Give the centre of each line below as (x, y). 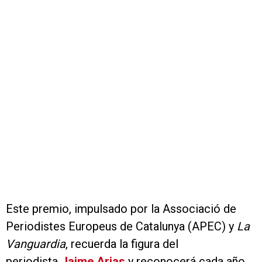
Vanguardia (36, 244)
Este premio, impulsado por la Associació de (121, 209)
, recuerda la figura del (122, 244)
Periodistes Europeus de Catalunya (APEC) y (120, 227)
